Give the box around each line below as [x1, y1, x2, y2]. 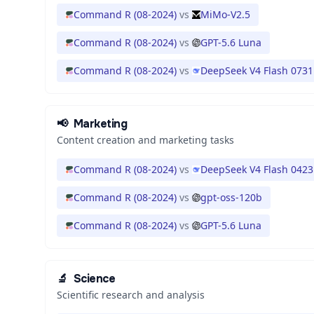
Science [73, 271, 116, 286]
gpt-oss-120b [200, 191, 262, 204]
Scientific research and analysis [57, 288, 205, 301]
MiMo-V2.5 [200, 8, 250, 21]
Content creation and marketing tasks [57, 133, 234, 146]
